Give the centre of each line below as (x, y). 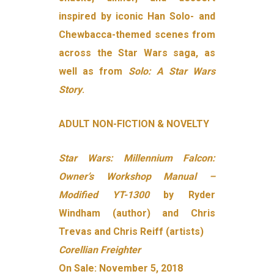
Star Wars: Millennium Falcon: (137, 158)
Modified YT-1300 (104, 195)
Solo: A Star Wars (172, 72)
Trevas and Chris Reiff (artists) (131, 232)
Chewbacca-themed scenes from (137, 35)
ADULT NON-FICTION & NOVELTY (134, 124)
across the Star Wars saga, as (137, 53)
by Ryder (182, 195)
